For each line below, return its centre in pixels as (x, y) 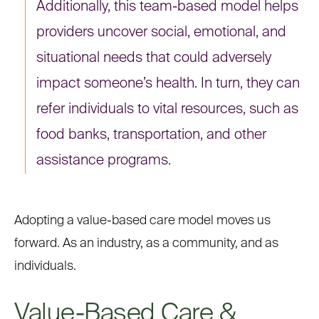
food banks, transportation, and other (151, 135)
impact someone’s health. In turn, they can (168, 84)
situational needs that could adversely (154, 58)
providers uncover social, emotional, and (161, 33)
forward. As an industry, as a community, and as (146, 244)
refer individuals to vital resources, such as (167, 110)
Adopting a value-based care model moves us (142, 221)
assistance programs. (104, 161)
